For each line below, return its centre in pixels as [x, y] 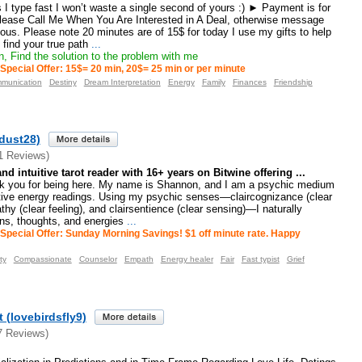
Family [213, 82]
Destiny [63, 82]
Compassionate [42, 259]
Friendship [293, 82]
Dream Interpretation [122, 82]
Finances [249, 82]
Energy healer [187, 259]
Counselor [98, 259]
